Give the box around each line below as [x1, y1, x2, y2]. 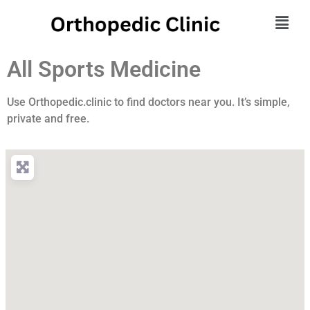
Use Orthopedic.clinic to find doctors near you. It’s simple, [7, 95, 290, 109]
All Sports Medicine [7, 55, 201, 82]
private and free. [7, 111, 89, 125]
